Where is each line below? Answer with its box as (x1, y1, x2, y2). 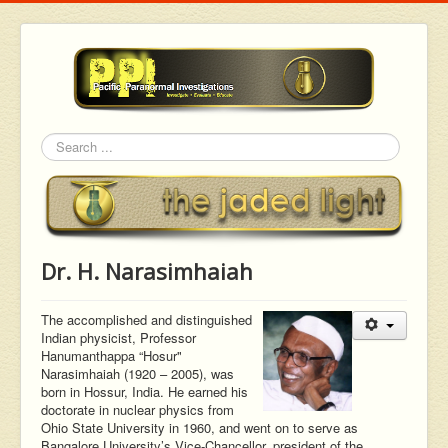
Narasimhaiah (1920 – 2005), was (41, 364, 234, 384)
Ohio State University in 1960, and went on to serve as (41, 418, 358, 438)
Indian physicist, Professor (41, 328, 196, 348)
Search (41, 145, 82, 165)
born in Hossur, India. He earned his (41, 382, 248, 402)
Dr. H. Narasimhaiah (41, 256, 253, 287)
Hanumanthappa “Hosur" (41, 346, 182, 366)
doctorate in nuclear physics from (41, 400, 234, 420)
